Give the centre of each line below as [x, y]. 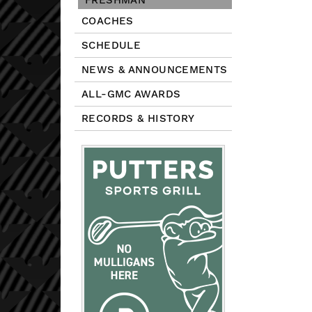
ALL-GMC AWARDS [131, 94]
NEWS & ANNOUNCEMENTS [155, 70]
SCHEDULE [111, 45]
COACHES [108, 21]
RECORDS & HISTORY [138, 118]
